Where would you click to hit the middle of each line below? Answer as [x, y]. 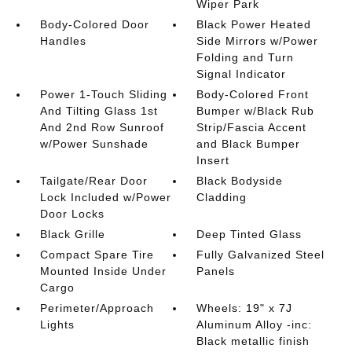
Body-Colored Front [253, 94]
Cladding [222, 197]
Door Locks [72, 214]
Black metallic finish [253, 341]
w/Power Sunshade [94, 144]
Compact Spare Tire [97, 255]
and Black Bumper [249, 144]
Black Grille [72, 234]
